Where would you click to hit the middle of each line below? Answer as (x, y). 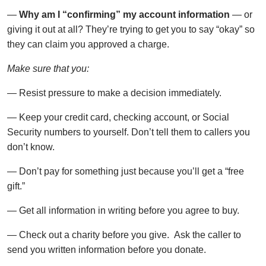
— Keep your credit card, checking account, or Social (118, 118)
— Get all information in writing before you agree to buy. (123, 211)
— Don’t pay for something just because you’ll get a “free (126, 172)
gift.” (16, 186)
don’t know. (31, 147)
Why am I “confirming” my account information (124, 15)
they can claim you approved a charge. (88, 45)
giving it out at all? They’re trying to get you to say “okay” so (131, 30)
